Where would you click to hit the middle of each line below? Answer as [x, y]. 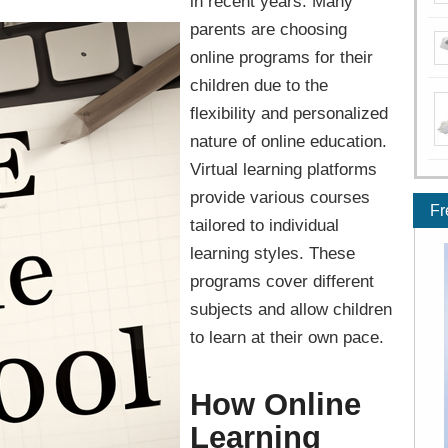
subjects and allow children [291, 308]
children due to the [259, 84]
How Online [275, 403]
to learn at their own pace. [287, 336]
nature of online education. [288, 140]
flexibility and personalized [289, 112]
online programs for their [281, 56]
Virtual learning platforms [283, 168]
